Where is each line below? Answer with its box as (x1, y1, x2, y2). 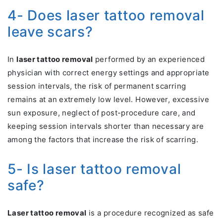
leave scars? (7, 23, 93, 41)
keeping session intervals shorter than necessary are (7, 121, 204, 131)
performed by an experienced (93, 55, 205, 64)
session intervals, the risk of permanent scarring (7, 81, 186, 91)
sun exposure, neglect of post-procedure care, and (7, 108, 196, 118)
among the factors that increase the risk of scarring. (7, 135, 198, 145)
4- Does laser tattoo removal (7, 7, 205, 24)
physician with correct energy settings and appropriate (7, 68, 210, 78)
